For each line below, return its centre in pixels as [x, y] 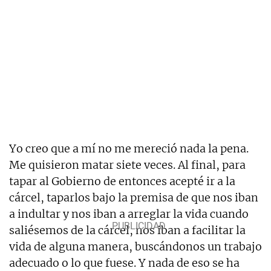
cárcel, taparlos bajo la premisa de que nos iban [134, 197]
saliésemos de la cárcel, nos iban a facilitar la [127, 230]
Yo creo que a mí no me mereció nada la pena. [129, 148]
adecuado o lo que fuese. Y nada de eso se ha [124, 263]
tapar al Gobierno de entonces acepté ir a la [122, 181]
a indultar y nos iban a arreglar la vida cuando [129, 214]
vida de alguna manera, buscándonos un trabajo [135, 246]
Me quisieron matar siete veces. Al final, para [127, 165]
